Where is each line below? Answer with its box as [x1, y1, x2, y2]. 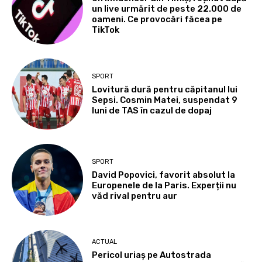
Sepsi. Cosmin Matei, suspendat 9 [92, 94, 238, 105]
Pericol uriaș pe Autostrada [92, 250, 212, 261]
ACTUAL [92, 238, 118, 246]
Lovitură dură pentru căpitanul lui [92, 84, 238, 95]
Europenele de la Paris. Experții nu [92, 180, 237, 191]
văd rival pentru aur [92, 190, 178, 201]
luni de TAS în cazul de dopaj [92, 105, 212, 116]
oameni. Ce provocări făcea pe [92, 14, 223, 25]
